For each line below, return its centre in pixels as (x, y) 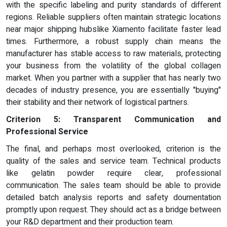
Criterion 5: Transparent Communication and (113, 120)
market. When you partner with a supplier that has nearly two (113, 78)
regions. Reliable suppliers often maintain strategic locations (113, 17)
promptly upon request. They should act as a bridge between (113, 210)
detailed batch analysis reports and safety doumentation (113, 198)
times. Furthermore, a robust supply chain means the (113, 42)
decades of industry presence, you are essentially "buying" (113, 90)
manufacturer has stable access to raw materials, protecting (113, 54)
